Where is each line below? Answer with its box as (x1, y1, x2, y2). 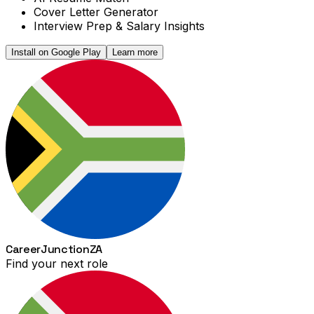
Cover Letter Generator (34, 4, 158, 19)
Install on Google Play (11, 46, 101, 57)
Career (6, 241, 41, 257)
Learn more (112, 46, 158, 57)
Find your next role (6, 256, 108, 271)
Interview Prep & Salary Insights (34, 18, 205, 33)
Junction (41, 241, 90, 257)
